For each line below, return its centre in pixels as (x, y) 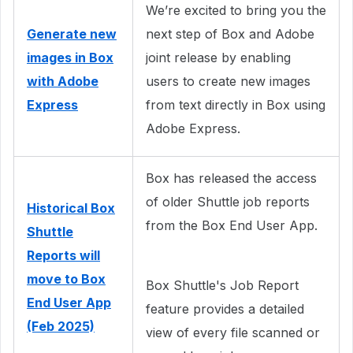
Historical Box (71, 208)
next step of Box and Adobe (230, 33)
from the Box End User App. (232, 225)
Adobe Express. (193, 128)
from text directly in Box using (236, 104)
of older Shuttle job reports (228, 201)
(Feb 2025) (61, 326)
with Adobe (63, 81)
